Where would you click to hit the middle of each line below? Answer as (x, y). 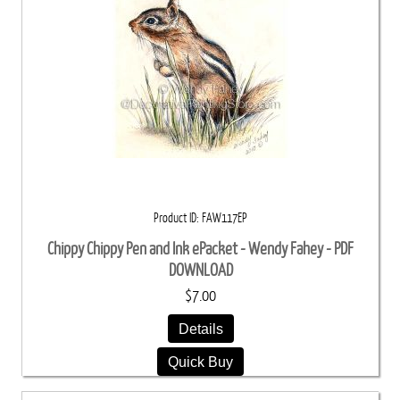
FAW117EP (225, 217)
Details (200, 328)
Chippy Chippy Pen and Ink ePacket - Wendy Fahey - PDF (200, 248)
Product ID (175, 217)
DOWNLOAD (200, 270)
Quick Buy (200, 361)
